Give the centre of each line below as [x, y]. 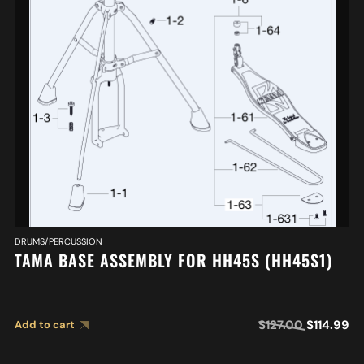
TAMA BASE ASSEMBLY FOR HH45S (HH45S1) [173, 260]
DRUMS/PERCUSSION [58, 242]
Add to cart [44, 325]
